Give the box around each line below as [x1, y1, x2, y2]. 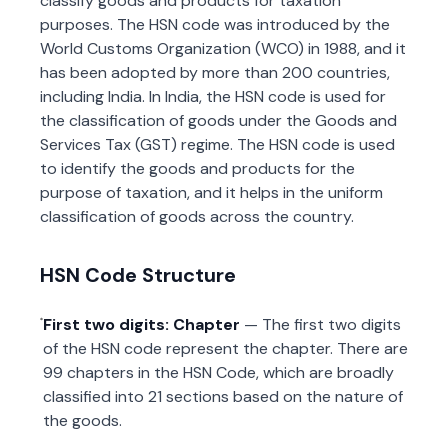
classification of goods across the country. [40, 206, 354, 227]
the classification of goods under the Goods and [40, 110, 397, 131]
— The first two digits [243, 314, 401, 335]
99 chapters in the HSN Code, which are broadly [42, 362, 394, 383]
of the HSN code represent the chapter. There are [42, 338, 408, 359]
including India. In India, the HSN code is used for [40, 86, 386, 107]
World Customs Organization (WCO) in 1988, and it [40, 38, 406, 59]
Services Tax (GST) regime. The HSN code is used [40, 134, 395, 155]
